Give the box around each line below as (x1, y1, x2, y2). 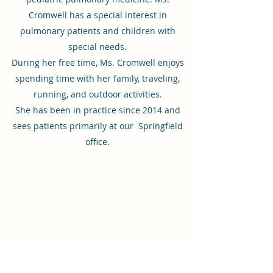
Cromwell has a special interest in (28, 9, 167, 21)
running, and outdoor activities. (33, 88, 162, 100)
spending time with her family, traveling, (15, 73, 180, 84)
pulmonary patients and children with (19, 25, 175, 37)
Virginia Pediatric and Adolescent (19, 197, 176, 213)
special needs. (68, 41, 127, 52)
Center (81, 214, 114, 230)
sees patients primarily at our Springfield (12, 120, 183, 132)
